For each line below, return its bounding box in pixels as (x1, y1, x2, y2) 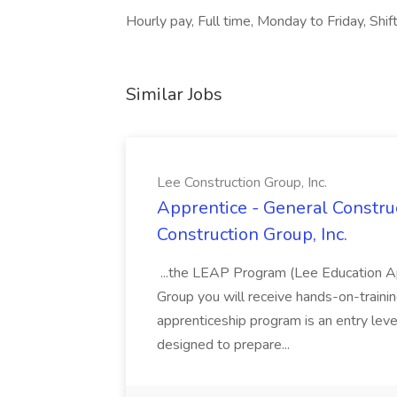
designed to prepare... (157, 335, 293, 354)
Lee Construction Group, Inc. (157, 173, 327, 192)
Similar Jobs (126, 82, 222, 106)
